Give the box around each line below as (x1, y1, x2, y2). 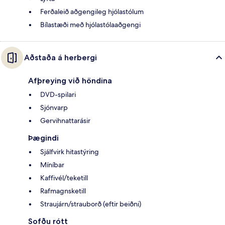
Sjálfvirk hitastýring (40, 147, 99, 156)
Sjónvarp (40, 102, 68, 112)
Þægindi (28, 133, 59, 143)
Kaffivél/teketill (40, 173, 88, 182)
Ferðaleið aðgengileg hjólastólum (40, 7, 144, 16)
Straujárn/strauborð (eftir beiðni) (40, 199, 141, 208)
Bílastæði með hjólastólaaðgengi (40, 20, 141, 29)
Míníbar (40, 160, 64, 169)
